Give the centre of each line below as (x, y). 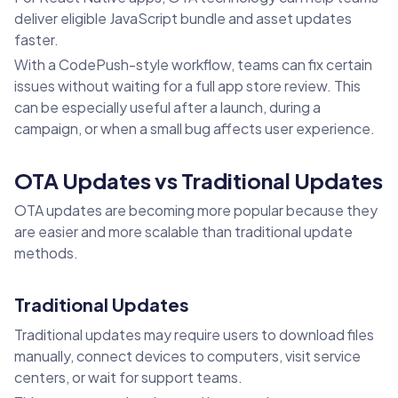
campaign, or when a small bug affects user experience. (195, 129)
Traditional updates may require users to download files (194, 335)
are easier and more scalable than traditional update (183, 232)
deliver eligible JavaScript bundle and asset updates (183, 19)
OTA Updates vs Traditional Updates (199, 181)
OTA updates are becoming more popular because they (196, 211)
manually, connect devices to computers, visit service (187, 356)
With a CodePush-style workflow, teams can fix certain (193, 65)
